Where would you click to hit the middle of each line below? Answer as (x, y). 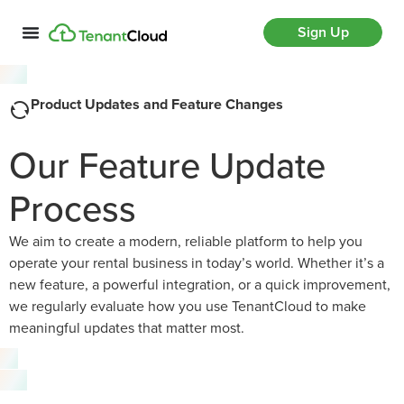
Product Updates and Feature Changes (157, 104)
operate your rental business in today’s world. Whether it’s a (197, 263)
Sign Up (323, 32)
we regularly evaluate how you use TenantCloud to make (188, 306)
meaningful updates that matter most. (127, 328)
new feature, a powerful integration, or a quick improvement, (200, 285)
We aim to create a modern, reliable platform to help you (186, 241)
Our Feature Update (167, 165)
